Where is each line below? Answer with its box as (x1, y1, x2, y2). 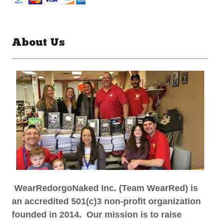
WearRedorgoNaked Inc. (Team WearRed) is (12, 183, 198, 193)
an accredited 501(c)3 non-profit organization (12, 196, 201, 206)
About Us (12, 37, 65, 49)
